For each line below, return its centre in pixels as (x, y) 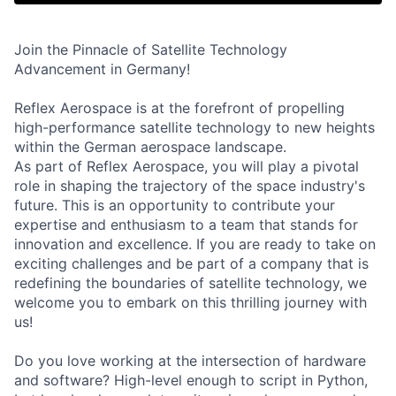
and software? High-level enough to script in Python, (191, 381)
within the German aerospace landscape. (150, 147)
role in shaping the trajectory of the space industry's (190, 186)
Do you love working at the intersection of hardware (190, 361)
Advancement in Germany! (102, 69)
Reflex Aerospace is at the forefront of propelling (179, 108)
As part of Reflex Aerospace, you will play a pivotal (187, 167)
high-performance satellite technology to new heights (194, 128)
